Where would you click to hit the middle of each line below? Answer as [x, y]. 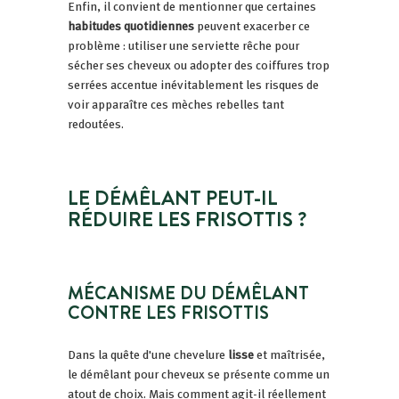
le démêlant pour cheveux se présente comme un [199, 374]
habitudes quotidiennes [131, 25]
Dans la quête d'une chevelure [148, 354]
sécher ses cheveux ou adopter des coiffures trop [199, 65]
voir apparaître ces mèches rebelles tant [176, 104]
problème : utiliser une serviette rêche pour [183, 45]
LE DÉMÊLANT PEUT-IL [173, 197]
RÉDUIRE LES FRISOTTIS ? [187, 219]
